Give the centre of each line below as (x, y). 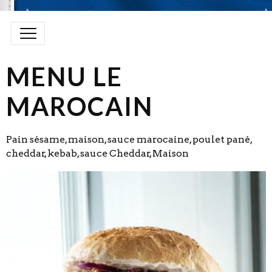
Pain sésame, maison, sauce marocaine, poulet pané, (129, 139)
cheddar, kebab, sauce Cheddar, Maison (98, 153)
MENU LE (64, 76)
